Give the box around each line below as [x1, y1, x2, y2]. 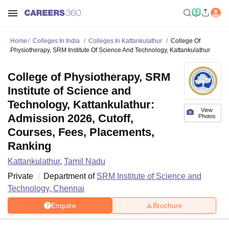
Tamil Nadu [64, 157, 105, 166]
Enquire [51, 201, 76, 210]
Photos [198, 113, 216, 119]
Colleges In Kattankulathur [88, 37, 162, 44]
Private [8, 172, 33, 180]
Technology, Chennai [8, 184, 84, 193]
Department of [43, 172, 97, 180]
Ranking [8, 140, 51, 152]
